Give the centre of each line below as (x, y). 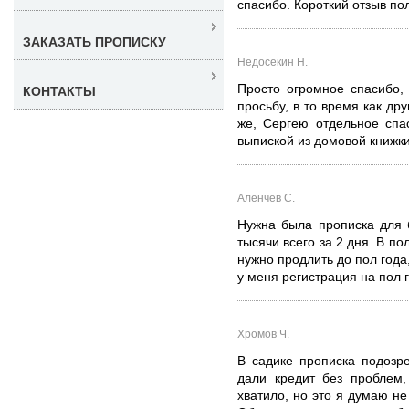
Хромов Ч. (263, 334)
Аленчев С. (266, 198)
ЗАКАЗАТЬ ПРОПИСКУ (94, 42)
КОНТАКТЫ (59, 91)
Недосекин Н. (273, 62)
